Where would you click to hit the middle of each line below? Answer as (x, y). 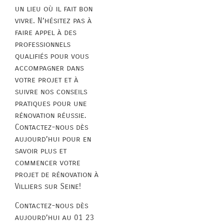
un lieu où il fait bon (54, 9)
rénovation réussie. (51, 115)
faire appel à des (46, 33)
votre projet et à (47, 80)
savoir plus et (41, 151)
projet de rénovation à (57, 175)
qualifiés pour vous (52, 56)
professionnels (43, 44)
